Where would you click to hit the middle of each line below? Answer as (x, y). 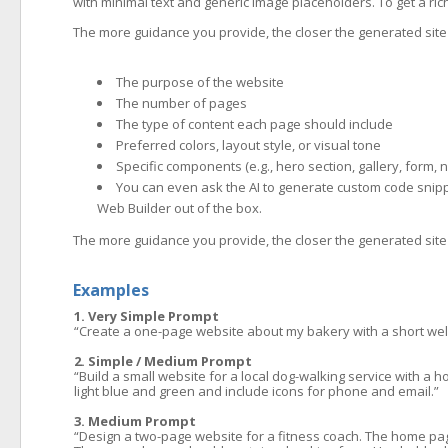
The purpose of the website (200, 82)
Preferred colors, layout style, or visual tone (248, 145)
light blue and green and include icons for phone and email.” (256, 391)
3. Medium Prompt (135, 421)
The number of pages (181, 103)
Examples (111, 290)
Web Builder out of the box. (179, 208)
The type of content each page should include (254, 124)
